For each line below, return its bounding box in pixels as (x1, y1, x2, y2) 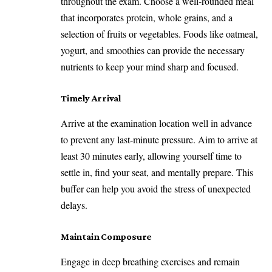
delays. (61, 199, 87, 212)
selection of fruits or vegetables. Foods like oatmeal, (61, 27, 258, 41)
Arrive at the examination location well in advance (61, 117, 252, 130)
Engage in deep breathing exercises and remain (61, 254, 240, 268)
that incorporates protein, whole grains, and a (61, 11, 233, 24)
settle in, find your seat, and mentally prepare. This (61, 166, 253, 179)
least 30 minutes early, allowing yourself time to (61, 149, 242, 163)
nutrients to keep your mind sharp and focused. (61, 60, 239, 73)
